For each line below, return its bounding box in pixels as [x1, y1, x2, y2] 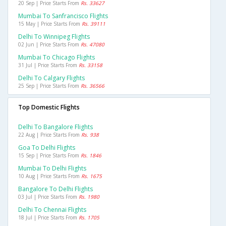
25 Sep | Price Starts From [18, 82, 81, 90]
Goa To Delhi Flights [18, 143, 75, 152]
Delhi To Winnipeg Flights [18, 32, 90, 41]
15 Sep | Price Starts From [18, 152, 81, 159]
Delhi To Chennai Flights [18, 205, 86, 214]
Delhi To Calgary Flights [18, 74, 85, 83]
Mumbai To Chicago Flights [18, 53, 95, 62]
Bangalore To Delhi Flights [18, 185, 93, 194]
